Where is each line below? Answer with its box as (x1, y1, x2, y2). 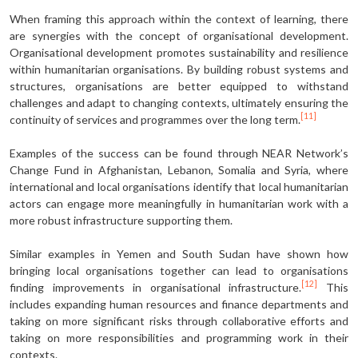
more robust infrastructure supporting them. (10, 213, 233, 227)
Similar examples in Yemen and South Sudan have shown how (10, 246, 348, 261)
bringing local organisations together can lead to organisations (10, 263, 348, 277)
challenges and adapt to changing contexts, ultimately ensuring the (10, 95, 348, 109)
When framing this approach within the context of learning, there (10, 11, 348, 26)
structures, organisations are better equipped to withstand (10, 78, 348, 93)
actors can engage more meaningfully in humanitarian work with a (10, 196, 348, 210)
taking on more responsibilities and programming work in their (10, 330, 348, 344)
